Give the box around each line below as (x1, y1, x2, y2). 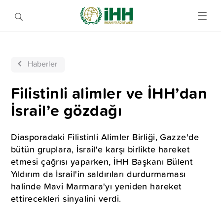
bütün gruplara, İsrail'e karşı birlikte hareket (11, 143, 190, 156)
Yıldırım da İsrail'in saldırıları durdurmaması (11, 167, 186, 181)
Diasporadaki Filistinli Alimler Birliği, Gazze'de (11, 130, 199, 144)
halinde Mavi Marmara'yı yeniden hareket (11, 180, 182, 193)
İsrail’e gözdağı (11, 99, 122, 122)
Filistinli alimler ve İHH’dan (11, 81, 208, 105)
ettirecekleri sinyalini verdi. (11, 192, 121, 205)
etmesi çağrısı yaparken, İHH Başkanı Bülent (11, 155, 193, 168)
